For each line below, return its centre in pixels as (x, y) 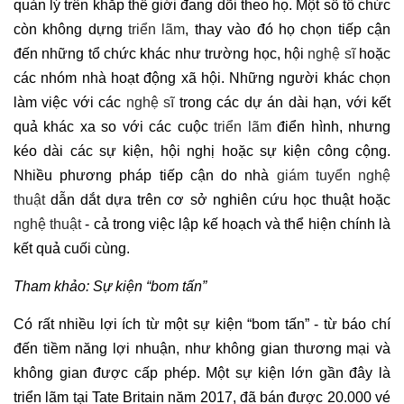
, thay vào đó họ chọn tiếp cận (288, 30)
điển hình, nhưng (331, 127)
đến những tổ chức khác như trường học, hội (161, 54)
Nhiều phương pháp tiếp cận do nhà (145, 176)
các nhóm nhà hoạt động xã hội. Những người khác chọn (202, 78)
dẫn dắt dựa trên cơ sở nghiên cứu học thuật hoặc (218, 200)
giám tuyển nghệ (334, 176)
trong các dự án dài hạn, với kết (283, 103)
